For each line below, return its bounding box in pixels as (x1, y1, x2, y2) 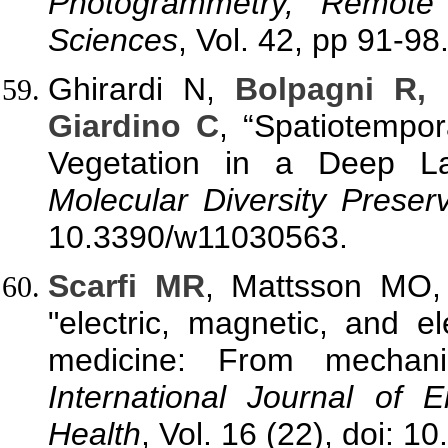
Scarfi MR (48, 268, 205, 305)
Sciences (48, 21, 178, 58)
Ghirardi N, (48, 71, 235, 108)
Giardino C (48, 108, 220, 145)
